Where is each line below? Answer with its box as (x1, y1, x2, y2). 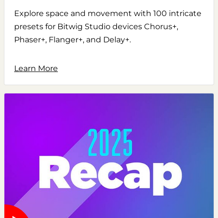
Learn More (14, 63, 58, 73)
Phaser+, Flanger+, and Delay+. (14, 35, 131, 44)
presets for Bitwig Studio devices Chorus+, (14, 21, 178, 31)
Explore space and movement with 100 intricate (14, 8, 201, 18)
